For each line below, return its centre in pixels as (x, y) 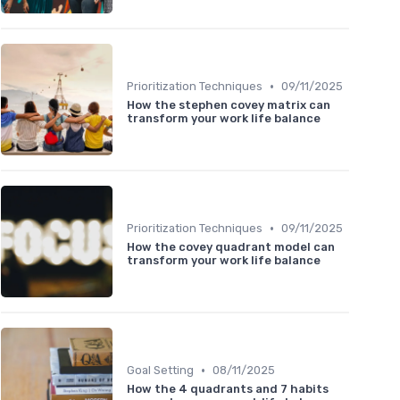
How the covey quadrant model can (231, 247)
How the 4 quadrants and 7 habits (228, 389)
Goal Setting (160, 371)
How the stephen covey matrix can (229, 105)
